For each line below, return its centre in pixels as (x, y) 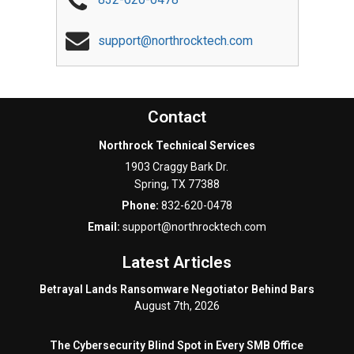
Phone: (141, 205)
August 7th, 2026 (177, 306)
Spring (150, 184)
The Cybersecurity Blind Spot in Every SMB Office (177, 345)
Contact (177, 117)
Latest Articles (177, 262)
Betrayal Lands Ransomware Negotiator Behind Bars (177, 289)
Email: (105, 227)
